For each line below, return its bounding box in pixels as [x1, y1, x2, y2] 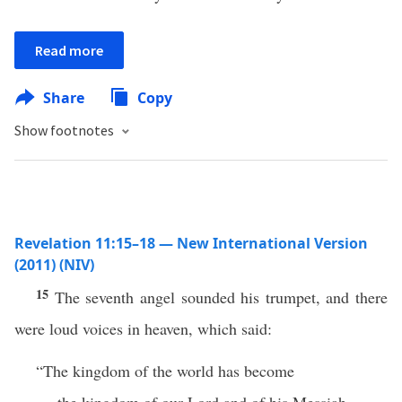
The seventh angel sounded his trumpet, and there [54, 286, 388, 308]
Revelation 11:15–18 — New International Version [14, 233, 368, 253]
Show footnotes [14, 121, 117, 139]
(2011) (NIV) [14, 255, 94, 275]
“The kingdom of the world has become [36, 360, 294, 381]
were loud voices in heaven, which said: [14, 318, 272, 339]
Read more [35, 41, 103, 59]
